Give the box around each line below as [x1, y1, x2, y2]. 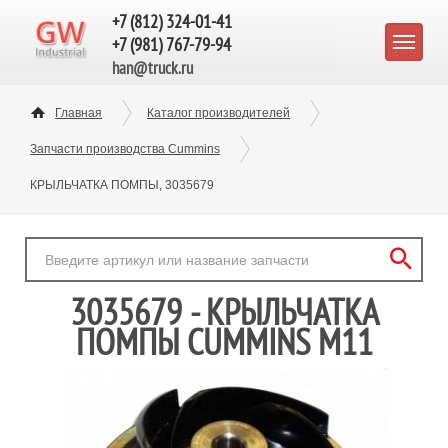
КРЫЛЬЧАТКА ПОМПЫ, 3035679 [30, 178, 214, 192]
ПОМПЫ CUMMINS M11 [75, 319, 373, 365]
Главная [55, 106, 102, 120]
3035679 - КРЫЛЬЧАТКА [69, 289, 379, 335]
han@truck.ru [112, 57, 193, 79]
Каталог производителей [147, 106, 290, 120]
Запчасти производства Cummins [30, 142, 220, 156]
